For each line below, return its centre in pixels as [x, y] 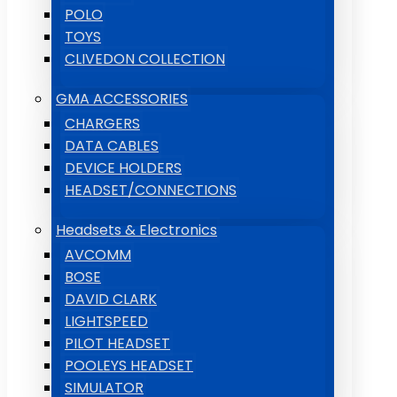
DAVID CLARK [111, 299]
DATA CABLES [112, 146]
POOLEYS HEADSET [129, 366]
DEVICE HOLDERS [123, 168]
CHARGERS [102, 124]
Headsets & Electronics [136, 230]
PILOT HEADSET [117, 343]
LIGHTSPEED [106, 321]
